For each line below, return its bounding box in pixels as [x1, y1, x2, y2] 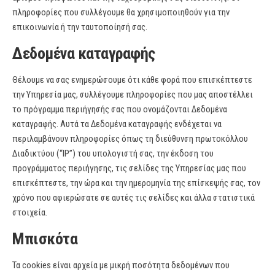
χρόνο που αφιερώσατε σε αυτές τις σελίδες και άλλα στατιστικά [12, 192, 255, 203]
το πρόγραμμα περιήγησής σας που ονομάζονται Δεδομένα [12, 104, 227, 115]
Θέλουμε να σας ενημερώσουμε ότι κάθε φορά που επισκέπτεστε [12, 74, 252, 85]
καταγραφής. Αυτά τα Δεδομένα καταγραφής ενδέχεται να [12, 118, 222, 130]
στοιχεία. [12, 207, 47, 218]
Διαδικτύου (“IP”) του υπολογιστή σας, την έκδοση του [12, 148, 214, 159]
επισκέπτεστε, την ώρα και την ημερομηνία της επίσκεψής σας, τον [12, 177, 260, 188]
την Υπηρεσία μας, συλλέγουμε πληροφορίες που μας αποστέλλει [12, 89, 253, 100]
